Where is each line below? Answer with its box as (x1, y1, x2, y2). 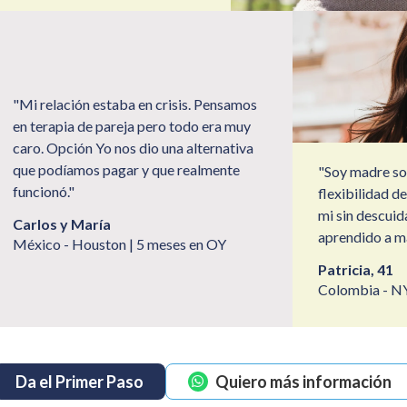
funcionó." (13, 182, 75, 200)
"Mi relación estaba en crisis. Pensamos (13, 94, 258, 113)
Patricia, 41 (318, 261, 394, 278)
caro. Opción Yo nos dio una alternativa (13, 138, 254, 156)
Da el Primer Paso (15, 372, 144, 392)
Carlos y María (13, 214, 112, 233)
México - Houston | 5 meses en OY (13, 234, 227, 253)
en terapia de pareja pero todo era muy (13, 116, 252, 134)
